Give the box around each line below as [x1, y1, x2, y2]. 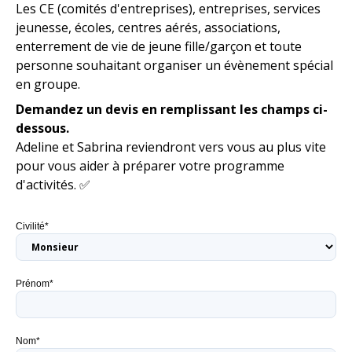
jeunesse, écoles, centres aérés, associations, [16, 19, 280, 36]
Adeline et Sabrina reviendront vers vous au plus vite [16, 138, 326, 156]
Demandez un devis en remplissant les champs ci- [16, 101, 328, 118]
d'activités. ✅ [16, 176, 90, 193]
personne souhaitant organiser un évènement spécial [16, 57, 333, 74]
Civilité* [16, 221, 49, 232]
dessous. [16, 119, 69, 137]
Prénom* [16, 278, 53, 289]
